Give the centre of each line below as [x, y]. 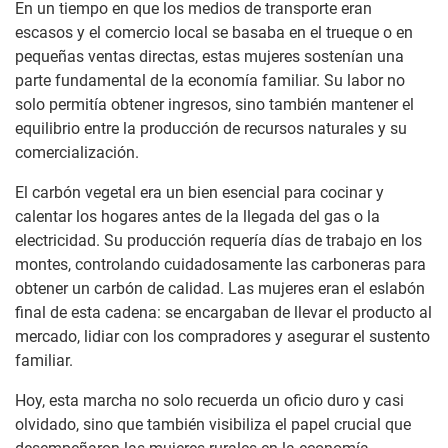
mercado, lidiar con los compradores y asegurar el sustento [222, 337]
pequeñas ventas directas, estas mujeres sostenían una [209, 57]
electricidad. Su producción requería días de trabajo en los [218, 241]
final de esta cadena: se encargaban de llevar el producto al [223, 313]
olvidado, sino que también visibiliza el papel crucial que [213, 425]
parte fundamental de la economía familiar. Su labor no [210, 81]
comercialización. [77, 153]
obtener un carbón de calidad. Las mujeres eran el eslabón [220, 289]
